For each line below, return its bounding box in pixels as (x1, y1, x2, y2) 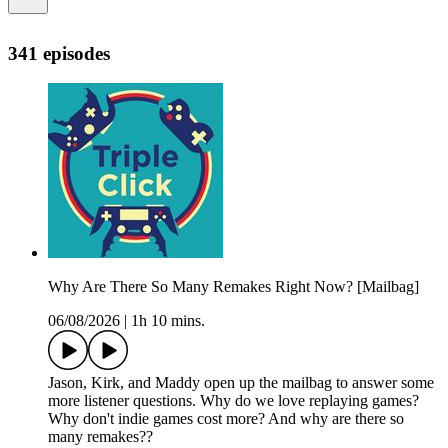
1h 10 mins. (131, 312, 205, 330)
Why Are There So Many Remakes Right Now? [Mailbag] (48, 278, 419, 296)
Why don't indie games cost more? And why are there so (48, 410, 404, 428)
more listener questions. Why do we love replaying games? (48, 392, 419, 410)
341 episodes (8, 42, 110, 64)
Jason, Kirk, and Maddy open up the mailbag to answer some (48, 374, 434, 392)
